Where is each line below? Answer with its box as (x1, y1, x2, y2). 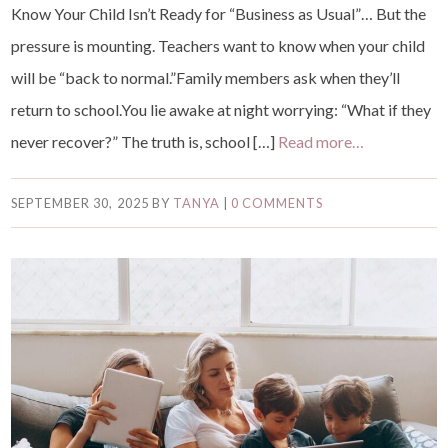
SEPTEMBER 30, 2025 (11, 194, 149, 211)
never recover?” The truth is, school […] (11, 131, 279, 151)
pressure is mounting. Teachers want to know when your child (11, 35, 426, 55)
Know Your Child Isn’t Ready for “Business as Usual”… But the (11, 3, 427, 23)
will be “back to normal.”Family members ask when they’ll (11, 67, 401, 87)
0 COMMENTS (230, 194, 324, 211)
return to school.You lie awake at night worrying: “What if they (11, 99, 432, 119)
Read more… (278, 131, 365, 151)
